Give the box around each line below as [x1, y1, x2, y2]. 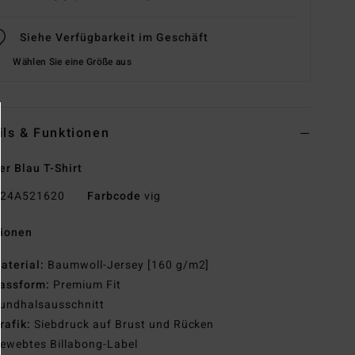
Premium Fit [53, 277, 121, 294]
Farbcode [86, 188, 141, 205]
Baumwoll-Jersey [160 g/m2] [48, 257, 210, 274]
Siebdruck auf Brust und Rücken [34, 316, 215, 334]
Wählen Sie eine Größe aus [13, 55, 132, 70]
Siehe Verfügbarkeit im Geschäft [20, 29, 208, 47]
